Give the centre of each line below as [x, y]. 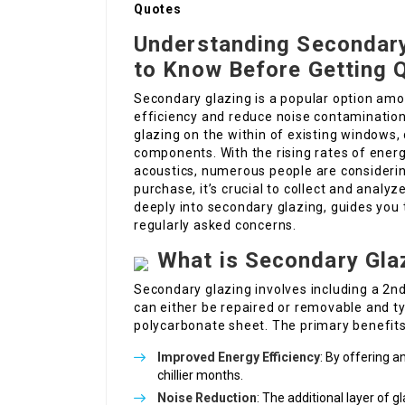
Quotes [158, 9]
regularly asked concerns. [216, 226]
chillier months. [200, 376]
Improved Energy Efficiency [239, 358]
